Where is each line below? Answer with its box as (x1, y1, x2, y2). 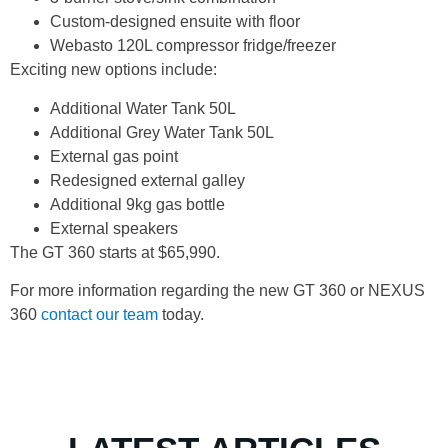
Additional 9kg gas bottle (50, 195, 225, 213)
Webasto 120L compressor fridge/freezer (50, 37, 336, 55)
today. (162, 306, 204, 324)
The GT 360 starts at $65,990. (10, 243, 220, 261)
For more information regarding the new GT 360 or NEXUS (10, 282, 425, 300)
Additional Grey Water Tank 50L (50, 123, 274, 141)
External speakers (50, 219, 178, 237)
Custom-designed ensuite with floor (50, 13, 300, 31)
